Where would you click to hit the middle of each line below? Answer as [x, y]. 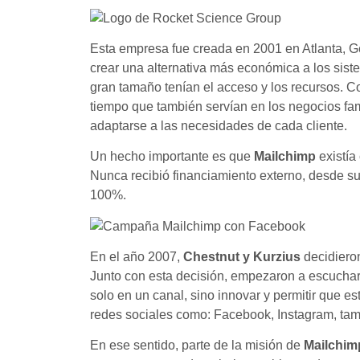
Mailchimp [285, 157]
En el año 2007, [137, 257]
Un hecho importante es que [172, 157]
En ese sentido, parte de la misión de [197, 346]
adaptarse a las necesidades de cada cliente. [219, 125]
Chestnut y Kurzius [242, 257]
